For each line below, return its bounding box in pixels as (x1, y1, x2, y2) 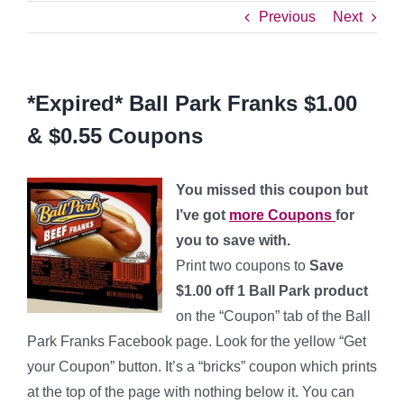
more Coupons (229, 207, 335, 223)
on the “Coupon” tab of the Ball (176, 308, 371, 324)
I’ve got (176, 207, 229, 223)
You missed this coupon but (176, 182, 368, 197)
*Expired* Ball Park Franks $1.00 (27, 91, 357, 115)
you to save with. (176, 233, 290, 248)
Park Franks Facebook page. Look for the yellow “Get (27, 334, 366, 349)
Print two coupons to (176, 258, 306, 273)
